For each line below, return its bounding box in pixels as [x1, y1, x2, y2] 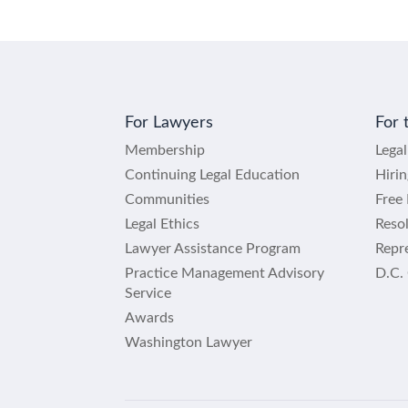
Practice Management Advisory [125, 266, 324, 280]
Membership [125, 143, 205, 158]
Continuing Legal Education [125, 168, 300, 182]
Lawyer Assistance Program [125, 241, 301, 256]
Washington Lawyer [125, 335, 252, 350]
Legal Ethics [125, 217, 199, 231]
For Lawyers [125, 115, 213, 130]
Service [125, 286, 171, 301]
